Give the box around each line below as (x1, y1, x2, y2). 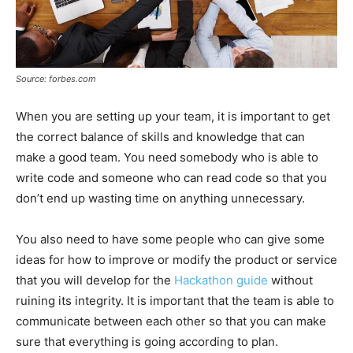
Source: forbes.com (16, 72, 96, 84)
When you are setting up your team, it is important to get (16, 108, 330, 124)
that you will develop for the (16, 272, 174, 288)
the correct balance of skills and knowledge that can (16, 128, 305, 144)
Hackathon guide (174, 272, 268, 288)
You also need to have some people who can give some (16, 231, 325, 247)
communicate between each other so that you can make (16, 313, 326, 329)
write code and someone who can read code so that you (16, 169, 327, 185)
